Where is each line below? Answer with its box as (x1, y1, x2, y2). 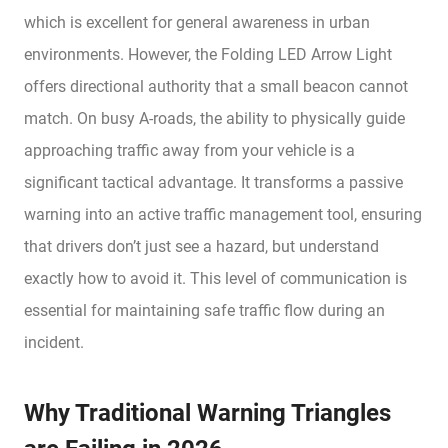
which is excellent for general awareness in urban (24, 12, 370, 32)
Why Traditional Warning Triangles (24, 398, 391, 427)
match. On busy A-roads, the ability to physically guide (24, 108, 405, 128)
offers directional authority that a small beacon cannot (24, 76, 408, 96)
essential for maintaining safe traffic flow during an (24, 300, 385, 320)
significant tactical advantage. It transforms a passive (24, 172, 403, 192)
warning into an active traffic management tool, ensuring (24, 204, 422, 224)
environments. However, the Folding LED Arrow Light (24, 44, 392, 64)
